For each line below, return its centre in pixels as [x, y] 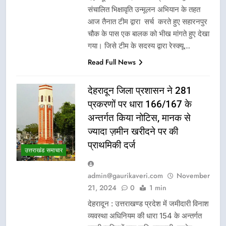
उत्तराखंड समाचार [44, 151]
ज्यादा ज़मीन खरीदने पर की [133, 131]
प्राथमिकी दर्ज [111, 145]
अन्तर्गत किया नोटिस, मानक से [139, 118]
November [193, 175]
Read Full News [112, 62]
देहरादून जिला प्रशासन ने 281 [140, 90]
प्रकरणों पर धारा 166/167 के [140, 104]
